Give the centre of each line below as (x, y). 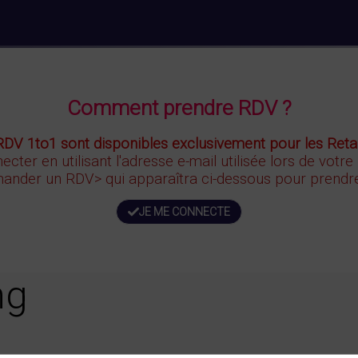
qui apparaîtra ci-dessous (190, 179)
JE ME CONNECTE (185, 211)
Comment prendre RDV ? (179, 108)
